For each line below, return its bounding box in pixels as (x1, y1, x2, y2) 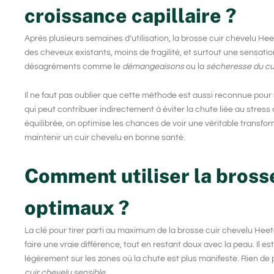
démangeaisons (122, 62, 184, 71)
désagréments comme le (24, 62, 122, 71)
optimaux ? (24, 196, 129, 219)
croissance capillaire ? (24, 4, 236, 27)
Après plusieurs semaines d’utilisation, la (24, 34, 181, 43)
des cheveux (24, 48, 73, 57)
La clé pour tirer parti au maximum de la (24, 226, 177, 235)
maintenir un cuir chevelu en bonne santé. (24, 133, 185, 143)
